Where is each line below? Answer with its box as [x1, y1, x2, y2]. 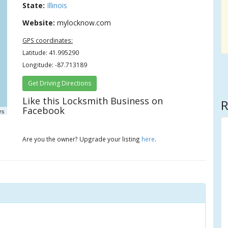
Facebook [22, 104, 65, 117]
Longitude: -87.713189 [22, 61, 88, 69]
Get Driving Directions [28, 79, 92, 88]
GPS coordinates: [22, 36, 73, 44]
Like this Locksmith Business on [22, 95, 163, 107]
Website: [22, 18, 55, 27]
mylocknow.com [55, 18, 111, 27]
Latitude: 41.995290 [22, 48, 79, 56]
